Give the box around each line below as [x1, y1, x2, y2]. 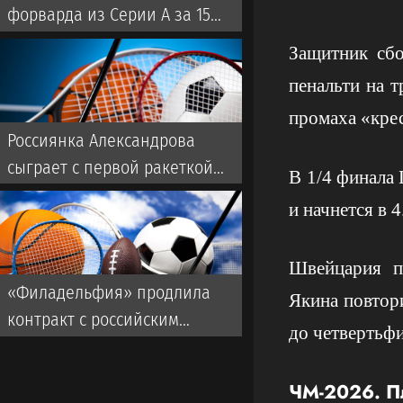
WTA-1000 [7, 210, 76, 232]
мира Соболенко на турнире [7, 183, 221, 205]
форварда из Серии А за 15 [7, 4, 210, 26]
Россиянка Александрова [7, 129, 195, 151]
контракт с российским [7, 308, 179, 330]
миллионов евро [7, 31, 133, 53]
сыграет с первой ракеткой [7, 156, 213, 178]
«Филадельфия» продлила [7, 281, 210, 303]
